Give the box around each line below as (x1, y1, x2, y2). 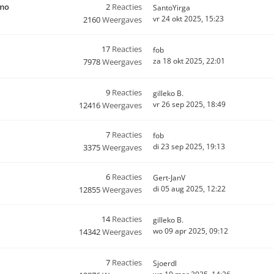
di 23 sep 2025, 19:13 (153, 141, 225, 152)
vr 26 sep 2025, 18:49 (153, 99, 226, 109)
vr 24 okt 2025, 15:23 (153, 13, 224, 24)
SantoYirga (153, 2, 190, 13)
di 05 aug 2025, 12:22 (153, 183, 226, 194)
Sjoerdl (153, 258, 177, 268)
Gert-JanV (153, 172, 185, 183)
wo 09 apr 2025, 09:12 (153, 226, 228, 236)
